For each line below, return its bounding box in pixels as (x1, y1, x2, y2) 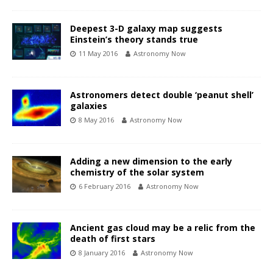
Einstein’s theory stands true (70, 33, 198, 45)
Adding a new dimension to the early (70, 155, 232, 167)
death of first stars (70, 232, 155, 244)
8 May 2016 (79, 115, 114, 124)
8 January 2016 (79, 247, 125, 257)
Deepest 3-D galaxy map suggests (70, 22, 222, 34)
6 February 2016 (79, 181, 130, 191)
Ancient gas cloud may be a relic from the (70, 221, 255, 233)
